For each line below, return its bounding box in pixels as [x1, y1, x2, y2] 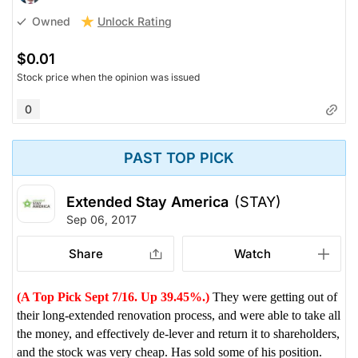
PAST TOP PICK [124, 149, 234, 166]
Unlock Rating [97, 14, 172, 28]
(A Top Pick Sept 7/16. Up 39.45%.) [17, 289, 209, 304]
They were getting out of [209, 289, 337, 304]
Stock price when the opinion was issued [17, 70, 200, 83]
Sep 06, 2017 [66, 212, 137, 226]
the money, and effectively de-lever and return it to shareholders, [17, 326, 340, 340]
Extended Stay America [66, 193, 229, 210]
